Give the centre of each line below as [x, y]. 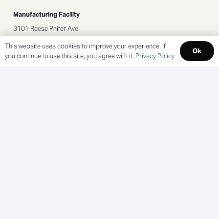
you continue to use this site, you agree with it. [70, 56]
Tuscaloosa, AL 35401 [46, 43]
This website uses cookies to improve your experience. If [85, 46]
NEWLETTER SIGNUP [45, 124]
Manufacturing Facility [46, 14]
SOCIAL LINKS [35, 70]
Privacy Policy [155, 56]
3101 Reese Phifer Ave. [46, 28]
